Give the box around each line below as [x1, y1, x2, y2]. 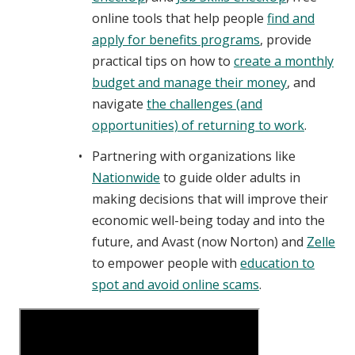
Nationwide [92, 168, 160, 186]
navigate [92, 94, 147, 113]
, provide [260, 30, 311, 48]
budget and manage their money [92, 73, 287, 91]
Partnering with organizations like [92, 147, 296, 165]
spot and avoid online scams [92, 275, 259, 293]
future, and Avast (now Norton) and [92, 232, 307, 250]
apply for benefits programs [92, 30, 260, 48]
